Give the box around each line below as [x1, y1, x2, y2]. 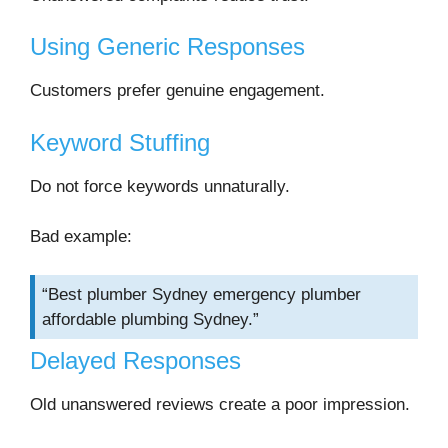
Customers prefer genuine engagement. [30, 81, 325, 101]
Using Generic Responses [30, 33, 305, 61]
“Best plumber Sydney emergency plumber [42, 284, 361, 304]
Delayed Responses [30, 347, 241, 375]
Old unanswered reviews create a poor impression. [30, 395, 410, 415]
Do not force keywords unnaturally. [30, 176, 290, 196]
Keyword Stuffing [30, 128, 210, 156]
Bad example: [30, 227, 132, 247]
